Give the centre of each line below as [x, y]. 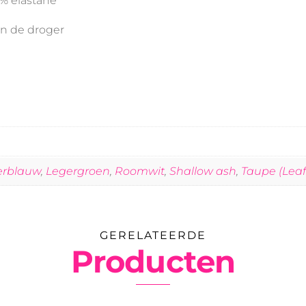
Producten [153, 261]
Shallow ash [203, 171]
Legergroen [78, 171]
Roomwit [140, 171]
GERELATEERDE [153, 235]
